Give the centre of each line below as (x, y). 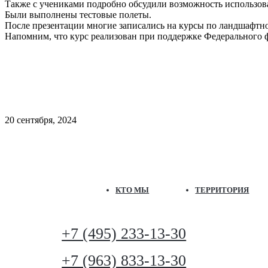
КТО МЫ (133, 190)
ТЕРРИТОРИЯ (222, 190)
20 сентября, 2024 (41, 120)
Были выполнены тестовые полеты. (78, 15)
